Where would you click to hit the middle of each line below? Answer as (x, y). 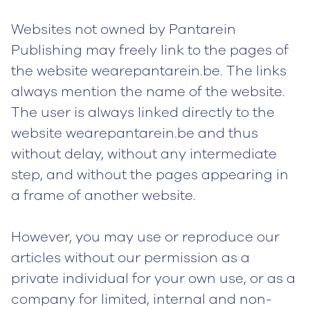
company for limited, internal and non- (142, 299)
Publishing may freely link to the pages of (150, 50)
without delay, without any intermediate (144, 154)
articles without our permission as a (130, 258)
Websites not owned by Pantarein (124, 29)
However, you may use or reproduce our (145, 237)
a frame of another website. (103, 195)
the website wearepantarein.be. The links (149, 71)
